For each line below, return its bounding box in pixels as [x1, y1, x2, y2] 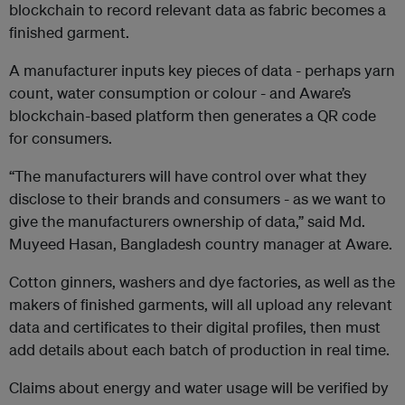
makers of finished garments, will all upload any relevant [9, 295, 392, 315]
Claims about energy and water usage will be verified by [9, 378, 389, 398]
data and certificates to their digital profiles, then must [9, 317, 381, 337]
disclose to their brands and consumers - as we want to [9, 189, 386, 209]
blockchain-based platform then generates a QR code [9, 106, 376, 126]
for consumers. [9, 128, 112, 148]
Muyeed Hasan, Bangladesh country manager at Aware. [9, 234, 392, 254]
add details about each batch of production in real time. [9, 340, 390, 360]
